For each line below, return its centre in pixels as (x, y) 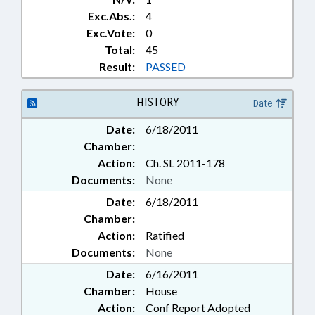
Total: (120, 50)
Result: (117, 67)
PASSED (166, 67)
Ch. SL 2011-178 (185, 163)
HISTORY (157, 103)
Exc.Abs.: (111, 16)
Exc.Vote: (111, 33)
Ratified (165, 236)
